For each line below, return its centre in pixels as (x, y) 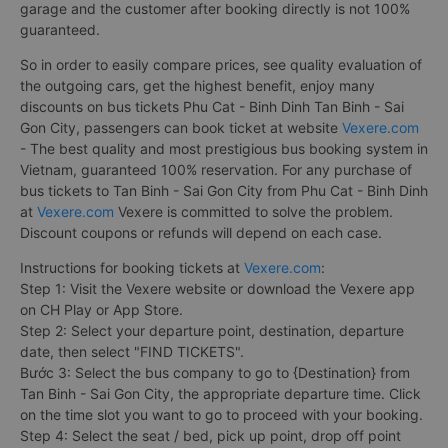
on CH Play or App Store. (101, 309)
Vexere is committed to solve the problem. (253, 211)
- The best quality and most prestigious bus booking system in (224, 148)
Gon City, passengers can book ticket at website (181, 127)
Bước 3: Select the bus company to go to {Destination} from (215, 372)
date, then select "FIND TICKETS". (132, 351)
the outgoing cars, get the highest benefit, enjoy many (197, 85)
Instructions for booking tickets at (132, 267)
